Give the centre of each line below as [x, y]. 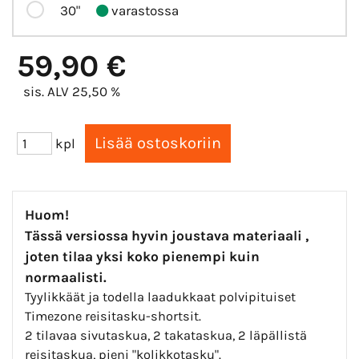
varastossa [143, 10]
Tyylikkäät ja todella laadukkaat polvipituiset [162, 297]
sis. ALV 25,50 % [71, 91]
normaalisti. [66, 278]
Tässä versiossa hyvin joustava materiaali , [167, 236]
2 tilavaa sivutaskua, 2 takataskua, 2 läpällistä [166, 336]
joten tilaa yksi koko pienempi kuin [142, 257]
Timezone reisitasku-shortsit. [115, 317]
